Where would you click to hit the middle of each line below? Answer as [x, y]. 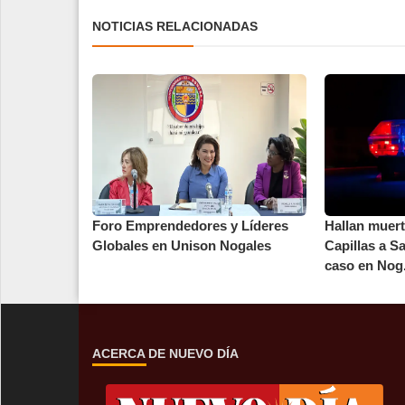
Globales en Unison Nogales [182, 246]
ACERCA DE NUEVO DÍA [165, 354]
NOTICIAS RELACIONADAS [175, 26]
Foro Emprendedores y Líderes [190, 226]
